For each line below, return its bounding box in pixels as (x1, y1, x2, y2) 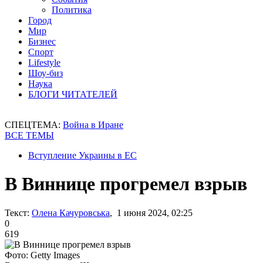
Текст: (5, 207, 29, 218)
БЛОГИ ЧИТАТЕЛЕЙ (28, 89, 117, 99)
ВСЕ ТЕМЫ (5, 130, 54, 140)
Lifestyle (28, 58, 60, 68)
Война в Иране (63, 120, 123, 130)
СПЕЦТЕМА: (5, 120, 63, 130)
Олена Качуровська (32, 207, 110, 218)
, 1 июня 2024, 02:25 (110, 207, 193, 218)
